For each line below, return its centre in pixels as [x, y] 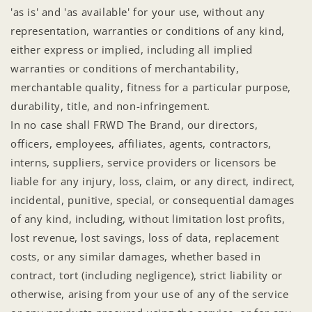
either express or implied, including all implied [132, 49]
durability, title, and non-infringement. [111, 106]
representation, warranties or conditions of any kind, [148, 30]
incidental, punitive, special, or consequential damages [153, 200]
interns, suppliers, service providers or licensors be [143, 162]
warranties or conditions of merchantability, [125, 68]
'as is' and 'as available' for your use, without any [138, 11]
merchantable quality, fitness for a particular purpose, [151, 87]
